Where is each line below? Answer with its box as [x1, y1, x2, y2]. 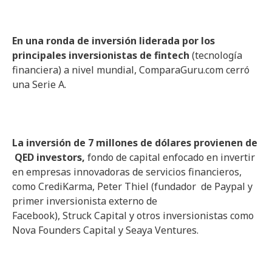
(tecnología [189, 49, 242, 62]
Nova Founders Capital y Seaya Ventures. [12, 223, 199, 237]
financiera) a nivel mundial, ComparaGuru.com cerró [12, 63, 250, 76]
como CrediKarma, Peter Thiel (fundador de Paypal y [12, 180, 253, 193]
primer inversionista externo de [12, 194, 157, 208]
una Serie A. [12, 78, 66, 91]
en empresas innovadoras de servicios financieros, [12, 165, 242, 178]
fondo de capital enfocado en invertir [87, 151, 255, 164]
